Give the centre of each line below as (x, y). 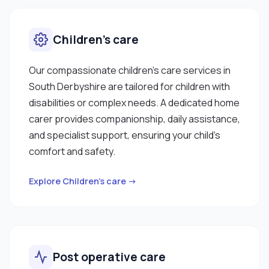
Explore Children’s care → (83, 181)
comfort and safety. (72, 151)
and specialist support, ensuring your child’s (125, 135)
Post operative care (109, 257)
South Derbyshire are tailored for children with (129, 86)
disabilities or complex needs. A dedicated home (134, 102)
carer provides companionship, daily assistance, (134, 119)
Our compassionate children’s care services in (130, 70)
